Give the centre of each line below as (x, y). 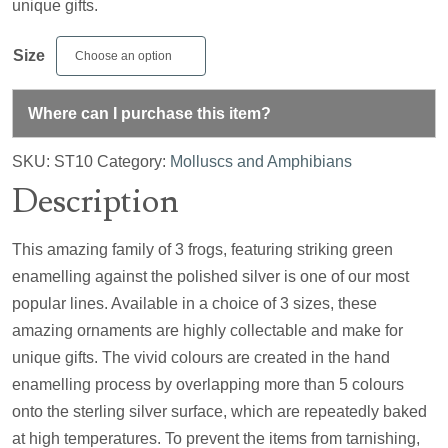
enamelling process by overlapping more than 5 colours (208, 384)
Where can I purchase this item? (149, 113)
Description (95, 201)
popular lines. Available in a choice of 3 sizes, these (194, 303)
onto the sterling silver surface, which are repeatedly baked (219, 411)
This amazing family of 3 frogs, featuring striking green (202, 249)
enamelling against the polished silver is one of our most (210, 276)
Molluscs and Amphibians (261, 161)
